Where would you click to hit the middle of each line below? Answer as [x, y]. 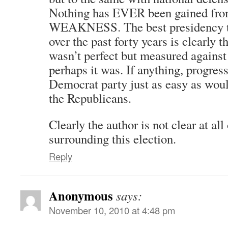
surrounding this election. [112, 138]
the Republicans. [90, 98]
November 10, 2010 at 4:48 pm [112, 210]
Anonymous [81, 195]
